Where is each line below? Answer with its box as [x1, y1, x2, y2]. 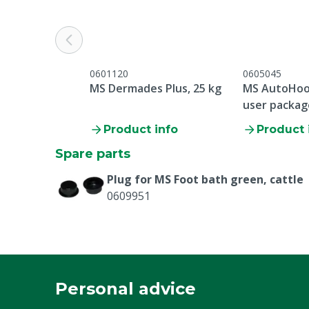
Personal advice [55, 279, 196, 299]
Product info [103, 123, 178, 136]
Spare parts [55, 146, 130, 161]
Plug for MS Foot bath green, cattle [107, 171, 303, 187]
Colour [63, 3, 99, 18]
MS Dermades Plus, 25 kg [90, 81, 221, 96]
